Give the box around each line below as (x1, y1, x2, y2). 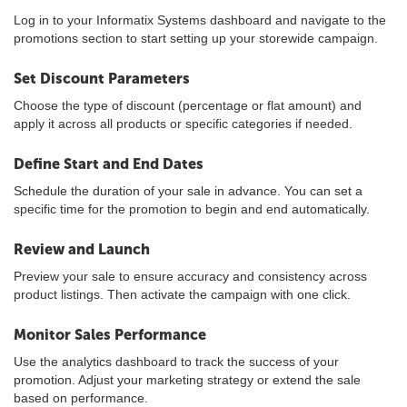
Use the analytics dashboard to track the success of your (14, 354, 339, 369)
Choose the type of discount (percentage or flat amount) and (14, 98, 362, 113)
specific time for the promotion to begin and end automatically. (14, 202, 370, 216)
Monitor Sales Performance (14, 326, 206, 343)
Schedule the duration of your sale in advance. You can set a (14, 184, 362, 198)
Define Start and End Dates (14, 155, 203, 173)
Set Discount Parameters (14, 70, 190, 87)
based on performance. (14, 391, 148, 405)
